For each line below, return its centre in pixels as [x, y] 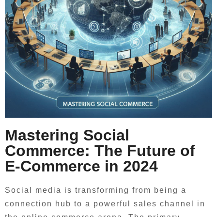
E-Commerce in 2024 [81, 166]
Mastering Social [67, 135]
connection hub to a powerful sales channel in [105, 204]
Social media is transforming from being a [96, 190]
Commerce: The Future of [100, 151]
